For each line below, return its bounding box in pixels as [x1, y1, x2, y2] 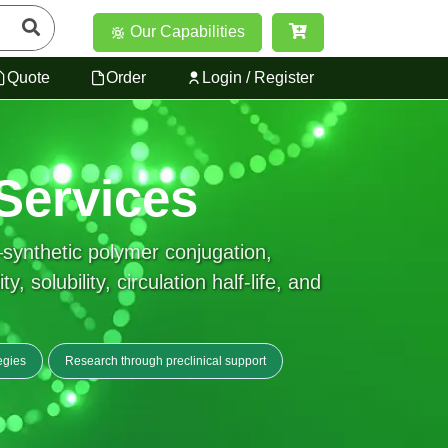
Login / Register [202, 68, 314, 86]
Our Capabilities [126, 23, 245, 41]
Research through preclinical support [65, 354, 266, 368]
